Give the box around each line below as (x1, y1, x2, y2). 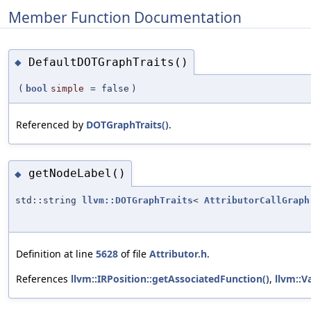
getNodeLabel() (28, 167, 126, 180)
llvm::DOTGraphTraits (82, 194, 193, 205)
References (16, 271, 71, 285)
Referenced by (16, 118, 86, 132)
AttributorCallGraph (204, 194, 310, 205)
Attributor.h (149, 246, 207, 260)
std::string (15, 194, 82, 205)
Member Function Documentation (8, 7, 242, 27)
